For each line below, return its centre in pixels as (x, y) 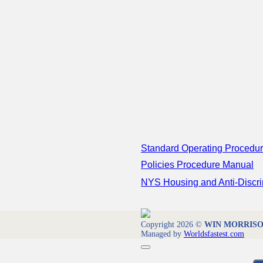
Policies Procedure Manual (197, 164)
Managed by (162, 234)
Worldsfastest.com (214, 234)
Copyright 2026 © (173, 224)
